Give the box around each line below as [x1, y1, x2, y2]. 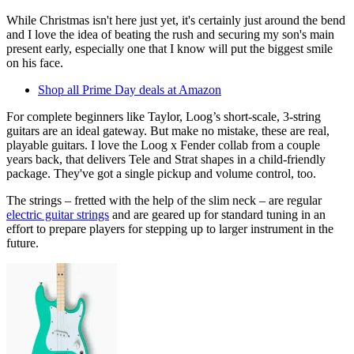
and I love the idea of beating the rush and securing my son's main [6, 27, 334, 41]
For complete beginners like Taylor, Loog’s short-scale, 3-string [6, 109, 321, 123]
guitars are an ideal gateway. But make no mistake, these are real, [6, 123, 330, 137]
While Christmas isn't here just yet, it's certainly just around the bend [6, 13, 345, 27]
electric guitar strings [6, 207, 109, 221]
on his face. [6, 55, 63, 70]
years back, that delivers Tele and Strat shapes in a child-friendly [6, 152, 326, 166]
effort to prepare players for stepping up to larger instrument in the [6, 221, 333, 235]
